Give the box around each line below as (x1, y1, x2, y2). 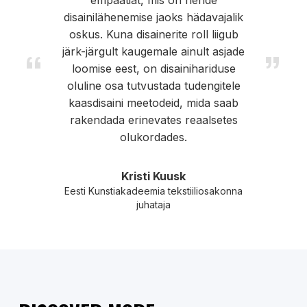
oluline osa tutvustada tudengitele (66, 79, 241, 93)
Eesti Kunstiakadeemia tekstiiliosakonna (64, 185, 243, 197)
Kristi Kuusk (121, 169, 186, 184)
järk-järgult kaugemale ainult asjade (62, 45, 245, 59)
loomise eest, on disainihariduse (71, 62, 236, 76)
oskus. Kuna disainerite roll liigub (69, 27, 238, 42)
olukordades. (120, 130, 187, 145)
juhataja (136, 199, 171, 211)
